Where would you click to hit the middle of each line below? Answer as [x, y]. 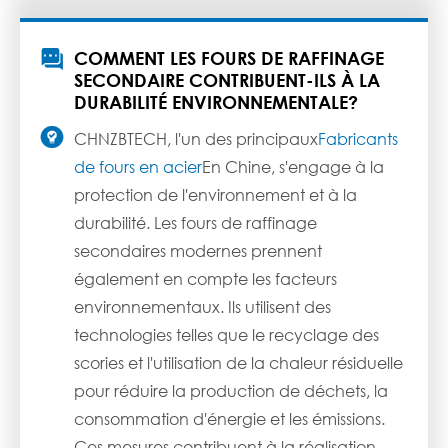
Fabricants [358, 139]
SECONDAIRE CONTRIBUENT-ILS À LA [227, 80]
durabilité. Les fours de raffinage [195, 223]
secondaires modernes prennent [198, 251]
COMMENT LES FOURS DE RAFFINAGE [229, 58]
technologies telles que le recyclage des [226, 335]
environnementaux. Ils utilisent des [202, 307]
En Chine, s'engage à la [293, 167]
